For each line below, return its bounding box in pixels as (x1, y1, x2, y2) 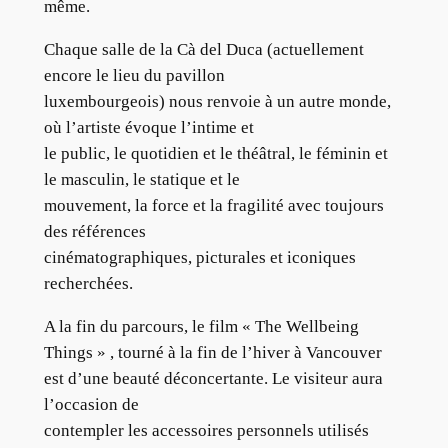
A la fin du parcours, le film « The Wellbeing (43, 316, 359, 336)
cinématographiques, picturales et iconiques (43, 248, 356, 267)
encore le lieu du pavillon (43, 66, 225, 85)
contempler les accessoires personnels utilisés (43, 420, 369, 440)
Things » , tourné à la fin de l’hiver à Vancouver (43, 342, 382, 362)
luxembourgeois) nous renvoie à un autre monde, (43, 92, 391, 111)
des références (43, 222, 146, 241)
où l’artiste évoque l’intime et (43, 118, 254, 137)
